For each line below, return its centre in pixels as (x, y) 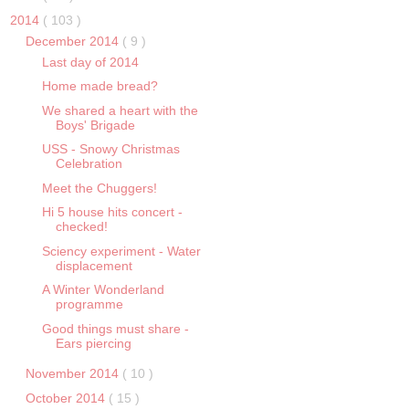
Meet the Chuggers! (99, 188)
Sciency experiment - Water (121, 251)
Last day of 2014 (90, 62)
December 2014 (73, 41)
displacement (94, 265)
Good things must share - (115, 328)
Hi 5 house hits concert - (112, 212)
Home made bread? (100, 86)
